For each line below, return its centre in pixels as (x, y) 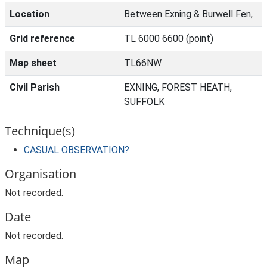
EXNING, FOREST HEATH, (178, 87)
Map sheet (33, 63)
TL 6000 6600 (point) (169, 38)
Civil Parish (35, 87)
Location (30, 14)
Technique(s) (40, 131)
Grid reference (42, 38)
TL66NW (143, 63)
